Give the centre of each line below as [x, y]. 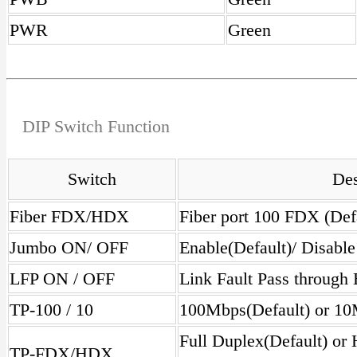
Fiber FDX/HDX [69, 216]
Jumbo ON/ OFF [69, 247]
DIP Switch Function [96, 126]
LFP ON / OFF [62, 279]
